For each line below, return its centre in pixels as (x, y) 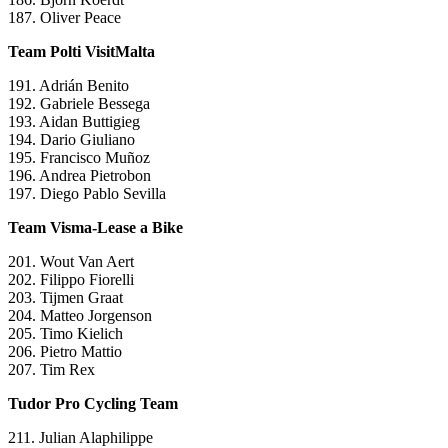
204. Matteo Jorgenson (80, 316)
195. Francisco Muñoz (79, 158)
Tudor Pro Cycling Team (93, 404)
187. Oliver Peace (64, 18)
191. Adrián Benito (68, 86)
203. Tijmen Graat (65, 298)
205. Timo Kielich (65, 334)
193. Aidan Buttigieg (74, 122)
